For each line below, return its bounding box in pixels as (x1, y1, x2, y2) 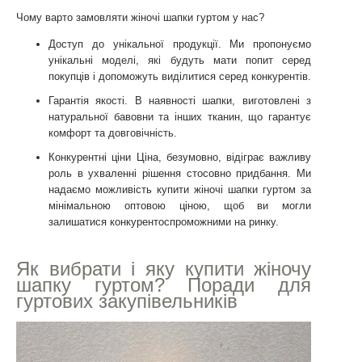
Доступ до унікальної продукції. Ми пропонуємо (48, 38, 312, 50)
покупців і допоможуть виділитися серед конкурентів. (48, 70, 312, 82)
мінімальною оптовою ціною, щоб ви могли (48, 200, 312, 212)
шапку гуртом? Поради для (16, 274, 312, 296)
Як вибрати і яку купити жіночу (16, 258, 312, 280)
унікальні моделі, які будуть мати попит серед (48, 54, 312, 66)
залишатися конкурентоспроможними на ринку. (48, 216, 280, 228)
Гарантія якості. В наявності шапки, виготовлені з (48, 95, 312, 107)
